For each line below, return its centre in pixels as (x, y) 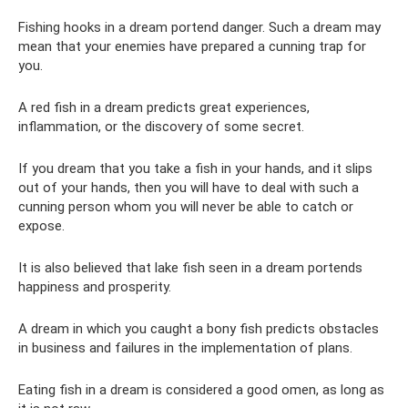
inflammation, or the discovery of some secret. (161, 127)
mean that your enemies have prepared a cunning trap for (192, 46)
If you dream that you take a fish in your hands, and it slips (195, 168)
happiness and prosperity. (95, 287)
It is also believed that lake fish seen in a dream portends (190, 268)
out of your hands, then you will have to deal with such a (189, 188)
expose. (41, 226)
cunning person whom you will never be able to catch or (186, 207)
